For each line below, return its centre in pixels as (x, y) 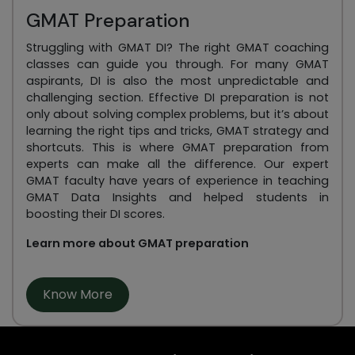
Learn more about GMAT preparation (137, 244)
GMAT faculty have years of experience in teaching (177, 181)
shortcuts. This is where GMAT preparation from (177, 148)
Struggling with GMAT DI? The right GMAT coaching (177, 48)
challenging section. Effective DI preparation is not (177, 98)
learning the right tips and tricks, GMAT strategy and (177, 131)
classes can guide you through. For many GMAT (177, 65)
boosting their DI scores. (95, 214)
